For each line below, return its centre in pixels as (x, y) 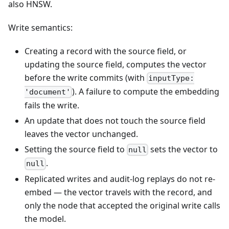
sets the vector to (183, 149)
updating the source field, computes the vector (116, 64)
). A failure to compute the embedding (146, 91)
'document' (48, 92)
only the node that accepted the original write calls (122, 206)
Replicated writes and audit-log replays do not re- (120, 179)
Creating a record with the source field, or (106, 51)
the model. (45, 219)
